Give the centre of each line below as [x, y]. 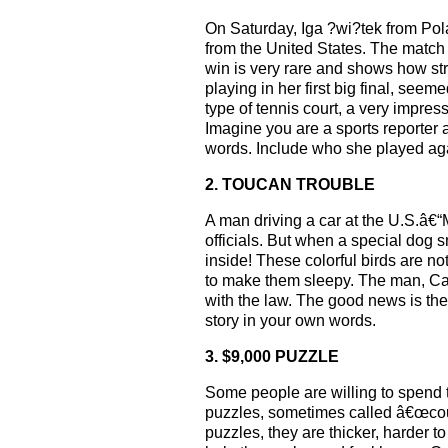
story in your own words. [290, 320]
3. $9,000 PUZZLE [272, 356]
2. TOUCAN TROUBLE [290, 184]
